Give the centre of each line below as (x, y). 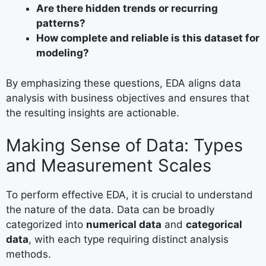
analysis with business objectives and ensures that (128, 98)
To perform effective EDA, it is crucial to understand (129, 195)
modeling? (63, 53)
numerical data (124, 224)
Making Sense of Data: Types (124, 145)
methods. (28, 254)
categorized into (46, 224)
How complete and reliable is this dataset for (148, 38)
